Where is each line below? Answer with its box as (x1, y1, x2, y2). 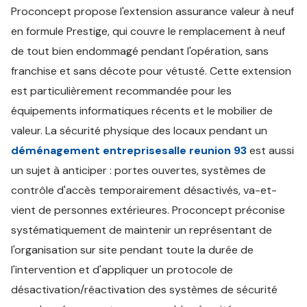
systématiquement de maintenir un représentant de (11, 223, 272, 237)
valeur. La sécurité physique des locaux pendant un (11, 123, 267, 138)
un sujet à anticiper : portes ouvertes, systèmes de (11, 163, 266, 177)
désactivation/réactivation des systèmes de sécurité (11, 282, 278, 297)
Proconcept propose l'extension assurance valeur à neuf (11, 4, 294, 19)
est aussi (247, 143, 294, 158)
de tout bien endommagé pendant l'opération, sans (11, 44, 269, 58)
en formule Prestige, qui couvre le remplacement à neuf (11, 24, 285, 38)
